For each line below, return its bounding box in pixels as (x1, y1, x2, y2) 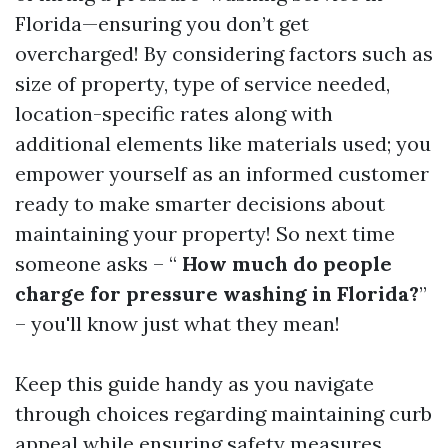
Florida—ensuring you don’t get (15, 11, 309, 36)
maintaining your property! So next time (15, 221, 395, 246)
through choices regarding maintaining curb (15, 401, 432, 426)
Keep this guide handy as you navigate (15, 371, 374, 396)
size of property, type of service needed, (15, 71, 390, 96)
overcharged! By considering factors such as (15, 41, 433, 66)
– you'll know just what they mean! (15, 311, 340, 336)
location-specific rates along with (15, 101, 333, 126)
